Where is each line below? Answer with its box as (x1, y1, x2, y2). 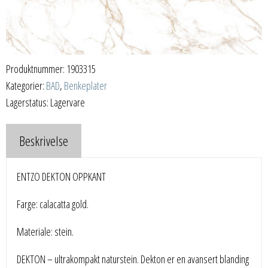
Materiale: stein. (17, 224, 74, 239)
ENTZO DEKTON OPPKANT (17, 169, 106, 184)
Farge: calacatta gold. (17, 197, 89, 212)
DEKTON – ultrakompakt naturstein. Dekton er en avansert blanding (17, 252, 249, 267)
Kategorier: (6, 78, 46, 93)
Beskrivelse (19, 132, 68, 150)
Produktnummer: (6, 62, 66, 77)
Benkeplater (64, 78, 107, 93)
